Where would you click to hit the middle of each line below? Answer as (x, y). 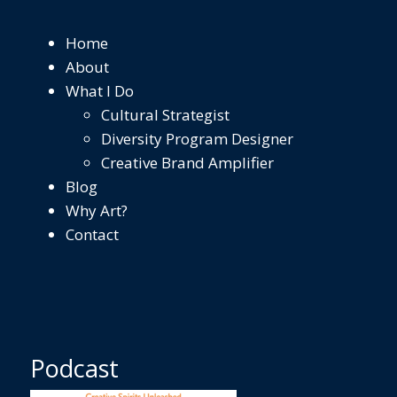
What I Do (100, 90)
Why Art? (97, 210)
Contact (92, 234)
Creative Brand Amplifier (187, 162)
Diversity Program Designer (197, 138)
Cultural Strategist (165, 114)
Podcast (74, 368)
